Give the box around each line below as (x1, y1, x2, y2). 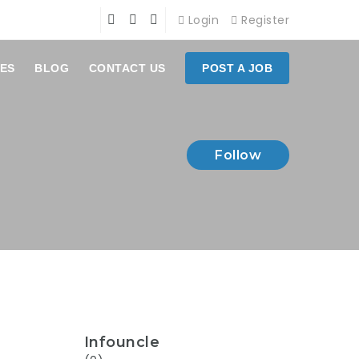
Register (237, 12, 289, 28)
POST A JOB (202, 62, 272, 75)
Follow (215, 147, 261, 163)
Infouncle (83, 333, 160, 351)
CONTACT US (88, 62, 166, 75)
